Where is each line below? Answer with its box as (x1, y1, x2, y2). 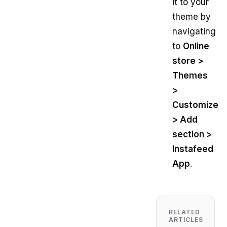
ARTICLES (169, 216, 203, 224)
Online (183, 41, 210, 52)
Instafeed (172, 144, 214, 155)
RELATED (169, 208, 200, 216)
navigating (172, 26, 216, 37)
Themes (172, 70, 208, 81)
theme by (172, 12, 211, 22)
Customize (172, 100, 219, 110)
